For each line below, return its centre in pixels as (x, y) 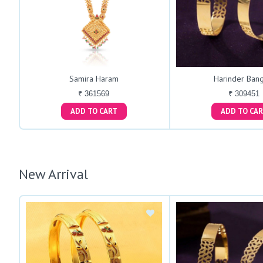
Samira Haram (94, 79)
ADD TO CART (108, 112)
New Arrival (53, 174)
